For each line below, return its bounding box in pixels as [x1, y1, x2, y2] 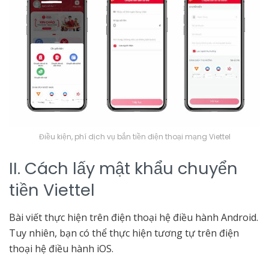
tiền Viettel [9, 178, 95, 202]
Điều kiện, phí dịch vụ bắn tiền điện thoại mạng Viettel [38, 131, 231, 142]
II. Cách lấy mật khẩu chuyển [9, 157, 238, 181]
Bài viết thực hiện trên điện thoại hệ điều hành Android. [9, 211, 258, 225]
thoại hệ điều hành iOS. [9, 242, 113, 256]
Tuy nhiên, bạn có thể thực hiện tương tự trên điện [9, 226, 239, 240]
